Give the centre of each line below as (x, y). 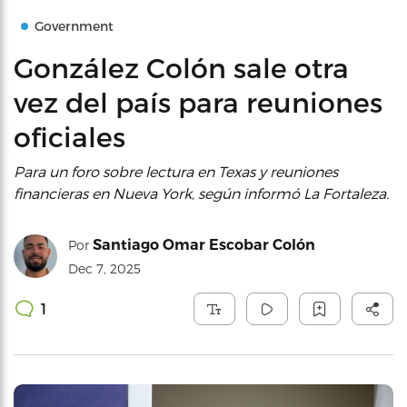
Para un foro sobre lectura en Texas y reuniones (176, 171)
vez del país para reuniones (198, 102)
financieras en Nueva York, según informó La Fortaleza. (201, 193)
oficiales (69, 136)
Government (74, 26)
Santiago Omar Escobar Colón (204, 245)
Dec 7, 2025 (104, 268)
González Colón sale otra (181, 67)
